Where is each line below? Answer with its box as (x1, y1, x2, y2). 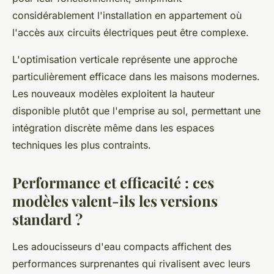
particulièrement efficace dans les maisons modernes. (12, 70, 260, 83)
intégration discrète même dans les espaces (12, 121, 214, 134)
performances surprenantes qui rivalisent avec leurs (12, 257, 250, 270)
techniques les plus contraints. (12, 138, 151, 151)
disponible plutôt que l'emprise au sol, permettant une (12, 104, 261, 117)
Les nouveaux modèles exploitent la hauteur (12, 87, 215, 100)
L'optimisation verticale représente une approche (12, 53, 237, 65)
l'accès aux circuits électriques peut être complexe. (12, 26, 249, 39)
